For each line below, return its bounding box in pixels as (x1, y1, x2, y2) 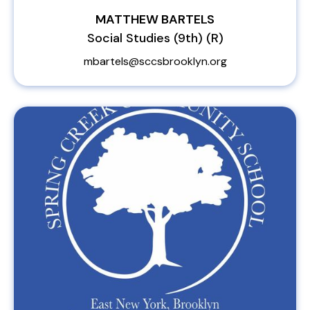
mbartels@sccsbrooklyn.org (83, 54, 227, 69)
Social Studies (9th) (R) (86, 30, 224, 46)
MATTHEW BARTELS (95, 11, 215, 28)
